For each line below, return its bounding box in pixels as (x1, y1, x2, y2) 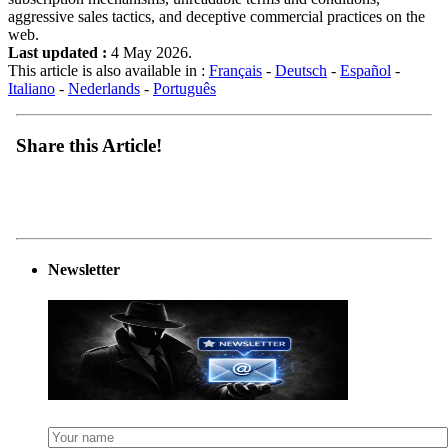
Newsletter (48, 261, 120, 279)
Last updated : (8, 44, 107, 62)
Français (209, 62, 262, 80)
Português (153, 80, 216, 98)
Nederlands (68, 80, 140, 98)
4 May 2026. (107, 44, 192, 62)
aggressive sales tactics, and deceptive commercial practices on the (8, 8, 425, 26)
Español (340, 62, 391, 80)
